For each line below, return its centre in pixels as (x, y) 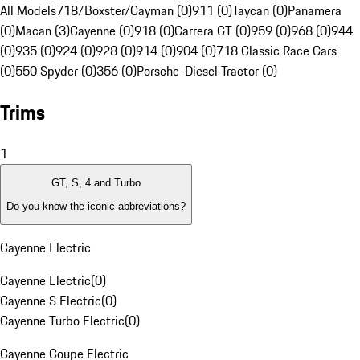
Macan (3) (43, 31)
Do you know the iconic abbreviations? (96, 206)
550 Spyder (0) (56, 71)
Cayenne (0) (102, 31)
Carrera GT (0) (213, 31)
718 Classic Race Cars (276, 51)
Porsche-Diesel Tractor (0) (207, 71)
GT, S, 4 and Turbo (96, 183)
